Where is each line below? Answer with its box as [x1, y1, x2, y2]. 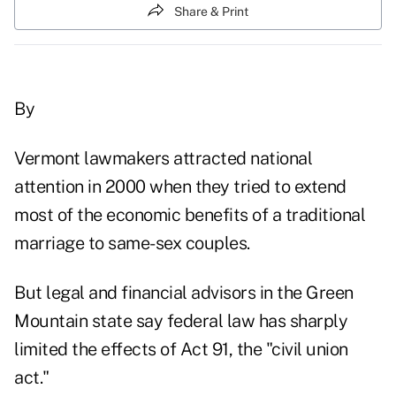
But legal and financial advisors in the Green [14, 282, 354, 304]
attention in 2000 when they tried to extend [14, 176, 346, 198]
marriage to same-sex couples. [14, 232, 250, 255]
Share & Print [174, 4, 248, 19]
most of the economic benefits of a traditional [14, 204, 365, 226]
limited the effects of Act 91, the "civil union [14, 339, 348, 361]
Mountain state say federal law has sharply [14, 310, 347, 332]
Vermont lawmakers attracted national [14, 148, 312, 170]
